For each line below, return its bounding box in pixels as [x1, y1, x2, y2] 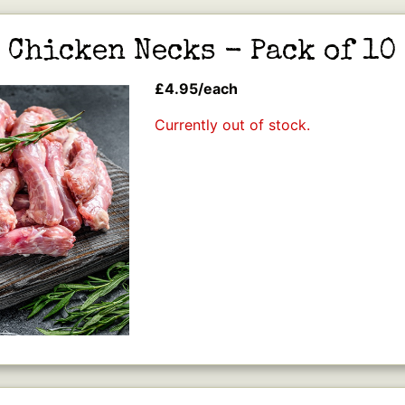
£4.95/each [155, 80, 239, 98]
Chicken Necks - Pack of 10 [8, 38, 397, 68]
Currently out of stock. [155, 116, 311, 134]
